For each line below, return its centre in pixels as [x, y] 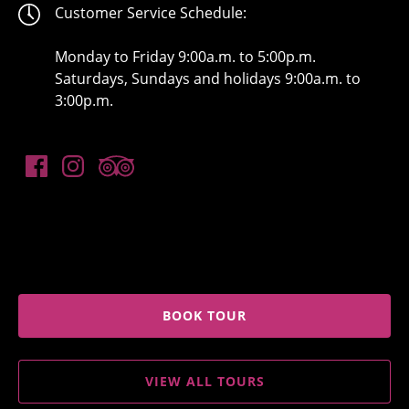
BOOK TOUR [204, 316]
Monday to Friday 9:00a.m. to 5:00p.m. [185, 57]
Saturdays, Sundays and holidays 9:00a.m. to [208, 79]
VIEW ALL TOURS [204, 382]
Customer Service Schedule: [151, 13]
